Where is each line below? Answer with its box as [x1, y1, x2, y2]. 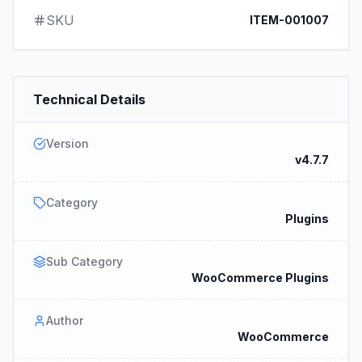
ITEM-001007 [250, 12, 329, 27]
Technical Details [33, 90, 145, 107]
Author [46, 313, 83, 327]
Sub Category [46, 254, 123, 268]
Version [46, 136, 89, 150]
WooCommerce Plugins [192, 270, 329, 284]
